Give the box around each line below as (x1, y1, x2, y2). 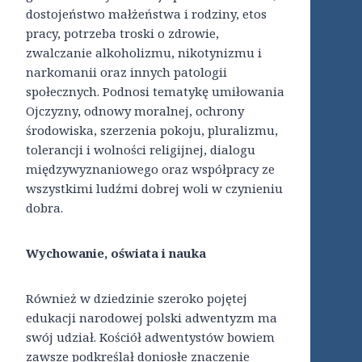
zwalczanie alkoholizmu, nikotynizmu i (26, 44, 262, 61)
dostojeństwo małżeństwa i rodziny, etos (26, 6, 267, 23)
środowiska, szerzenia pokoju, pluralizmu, (26, 122, 278, 139)
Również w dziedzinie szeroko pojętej (26, 290, 247, 307)
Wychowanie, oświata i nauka (26, 245, 206, 262)
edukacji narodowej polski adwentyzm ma (26, 309, 277, 326)
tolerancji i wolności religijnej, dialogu (26, 141, 255, 158)
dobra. (26, 200, 63, 217)
